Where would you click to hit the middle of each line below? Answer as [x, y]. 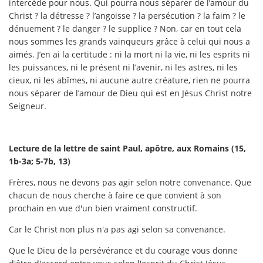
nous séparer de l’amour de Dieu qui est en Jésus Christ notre [130, 93]
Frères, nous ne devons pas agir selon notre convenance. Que [130, 182]
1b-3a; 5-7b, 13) [40, 161]
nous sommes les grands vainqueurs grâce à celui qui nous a [129, 41]
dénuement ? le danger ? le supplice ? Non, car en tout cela [125, 28]
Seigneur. [28, 106]
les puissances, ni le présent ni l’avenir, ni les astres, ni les [123, 67]
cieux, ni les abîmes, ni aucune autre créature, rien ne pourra [129, 80]
